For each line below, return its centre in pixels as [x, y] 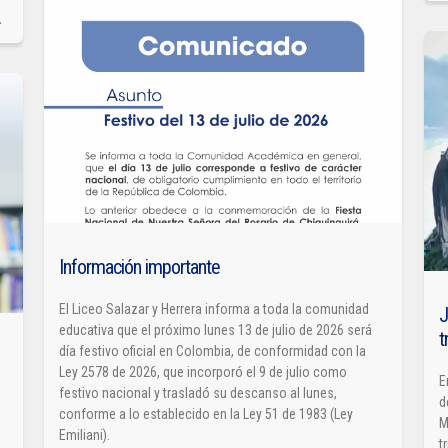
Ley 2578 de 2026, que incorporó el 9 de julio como [203, 371]
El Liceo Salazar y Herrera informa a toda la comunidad [214, 308]
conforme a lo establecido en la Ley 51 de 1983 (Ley [206, 413]
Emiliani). [85, 434]
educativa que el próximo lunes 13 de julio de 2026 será [216, 329]
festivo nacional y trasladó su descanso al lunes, [198, 392]
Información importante [140, 266]
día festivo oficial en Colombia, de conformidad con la [213, 350]
